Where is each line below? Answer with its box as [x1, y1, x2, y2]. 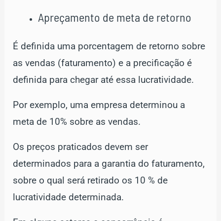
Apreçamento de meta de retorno [38, 10, 192, 25]
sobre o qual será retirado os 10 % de [13, 175, 168, 186]
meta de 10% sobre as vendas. [13, 116, 141, 127]
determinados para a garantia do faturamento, [13, 158, 205, 169]
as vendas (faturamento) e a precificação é [13, 57, 192, 69]
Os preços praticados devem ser [13, 141, 148, 152]
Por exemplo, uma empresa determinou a [13, 99, 185, 110]
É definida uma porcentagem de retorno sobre [13, 40, 206, 52]
